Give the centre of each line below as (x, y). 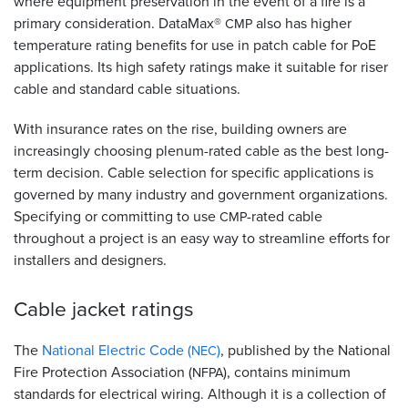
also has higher (302, 24)
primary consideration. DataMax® (119, 24)
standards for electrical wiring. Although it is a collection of (200, 394)
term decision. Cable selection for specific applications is (194, 173)
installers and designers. (90, 260)
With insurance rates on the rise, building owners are (180, 129)
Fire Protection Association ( (103, 372)
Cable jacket (70, 309)
